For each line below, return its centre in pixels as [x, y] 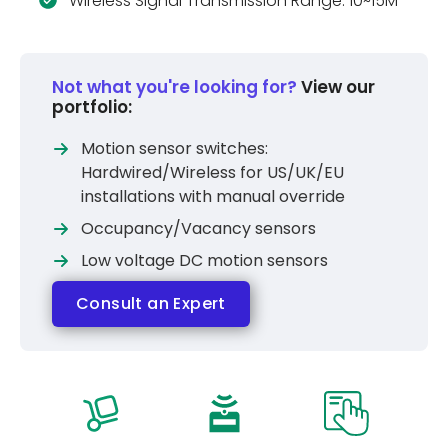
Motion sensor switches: [174, 148]
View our [336, 86]
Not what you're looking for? [174, 86]
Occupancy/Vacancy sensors [198, 228]
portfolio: [92, 106]
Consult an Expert [151, 303]
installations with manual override [212, 196]
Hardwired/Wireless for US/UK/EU [212, 172]
